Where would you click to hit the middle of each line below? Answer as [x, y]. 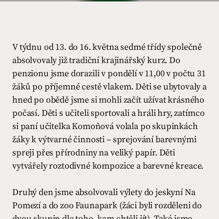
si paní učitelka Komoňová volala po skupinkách [105, 126]
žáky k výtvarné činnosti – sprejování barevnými [104, 140]
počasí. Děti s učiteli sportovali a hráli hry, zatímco [109, 113]
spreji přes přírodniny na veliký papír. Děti [94, 153]
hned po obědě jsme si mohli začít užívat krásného [109, 100]
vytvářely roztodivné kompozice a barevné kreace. [108, 166]
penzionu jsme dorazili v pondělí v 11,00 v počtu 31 [109, 74]
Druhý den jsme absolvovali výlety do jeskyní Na [104, 192]
